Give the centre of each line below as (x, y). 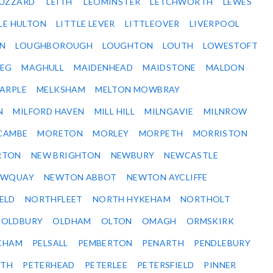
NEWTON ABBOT (80, 177)
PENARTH (163, 243)
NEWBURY (133, 155)
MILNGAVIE (169, 112)
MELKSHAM (61, 90)
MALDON (225, 68)
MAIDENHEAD (104, 68)
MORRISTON (220, 133)
